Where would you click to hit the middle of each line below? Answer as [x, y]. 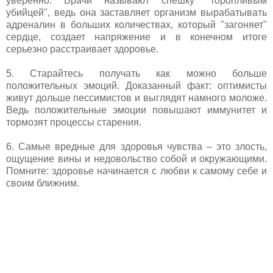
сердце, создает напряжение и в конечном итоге [136, 37]
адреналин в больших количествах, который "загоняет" [136, 24]
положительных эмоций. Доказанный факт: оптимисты [136, 85]
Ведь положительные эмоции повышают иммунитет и [136, 110]
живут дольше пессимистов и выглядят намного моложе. [136, 97]
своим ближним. [43, 183]
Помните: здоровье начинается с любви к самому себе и [136, 171]
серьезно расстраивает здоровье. [82, 49]
